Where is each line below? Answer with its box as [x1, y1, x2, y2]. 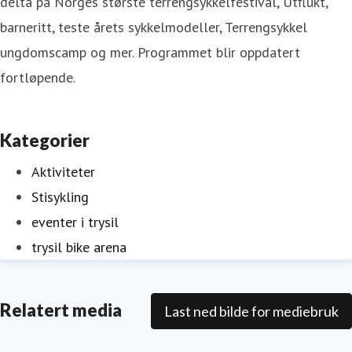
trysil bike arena [31, 237, 126, 256]
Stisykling [31, 187, 89, 206]
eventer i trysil [31, 212, 119, 231]
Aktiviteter [31, 162, 95, 181]
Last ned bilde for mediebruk [164, 302, 339, 320]
